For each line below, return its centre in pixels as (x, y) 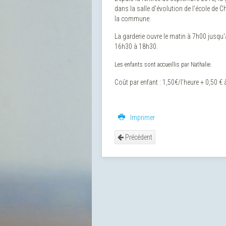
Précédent (138, 137)
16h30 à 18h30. (136, 46)
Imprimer (142, 118)
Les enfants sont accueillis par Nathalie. (163, 65)
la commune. (133, 19)
